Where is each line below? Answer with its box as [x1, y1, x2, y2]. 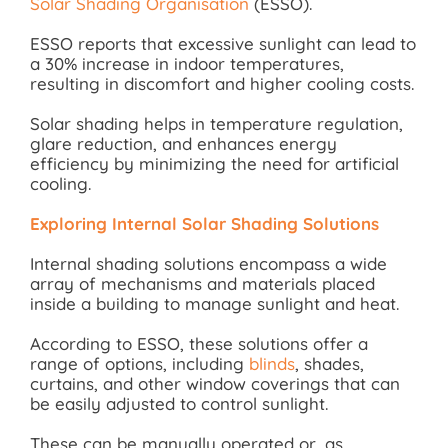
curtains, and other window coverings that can [29, 373, 400, 394]
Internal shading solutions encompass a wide [29, 253, 387, 274]
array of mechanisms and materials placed [29, 273, 375, 294]
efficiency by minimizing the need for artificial [29, 153, 399, 174]
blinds [248, 353, 295, 374]
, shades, [294, 353, 364, 374]
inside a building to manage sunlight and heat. [29, 293, 399, 314]
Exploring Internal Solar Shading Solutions [29, 213, 379, 234]
